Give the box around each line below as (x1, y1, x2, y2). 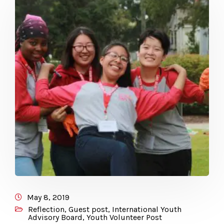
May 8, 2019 (27, 192, 69, 202)
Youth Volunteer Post (86, 212, 162, 222)
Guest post (68, 204, 108, 214)
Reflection (28, 204, 64, 214)
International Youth (112, 204, 181, 214)
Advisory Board (28, 212, 82, 222)
